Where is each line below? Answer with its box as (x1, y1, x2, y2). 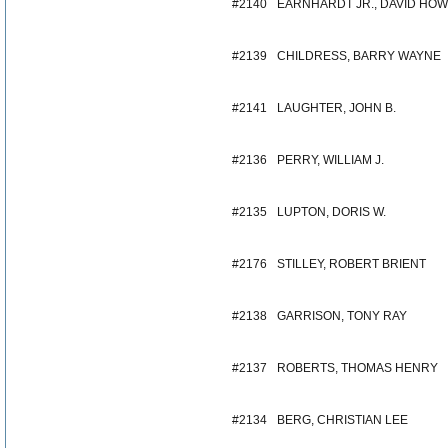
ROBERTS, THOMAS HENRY (277, 361, 438, 375)
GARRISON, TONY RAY (277, 309, 407, 323)
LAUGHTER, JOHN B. (277, 101, 396, 115)
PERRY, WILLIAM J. (277, 153, 384, 167)
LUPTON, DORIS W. (277, 205, 386, 219)
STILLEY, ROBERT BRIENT (277, 257, 426, 271)
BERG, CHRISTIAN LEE (277, 413, 408, 427)
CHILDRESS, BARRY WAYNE (277, 49, 441, 63)
